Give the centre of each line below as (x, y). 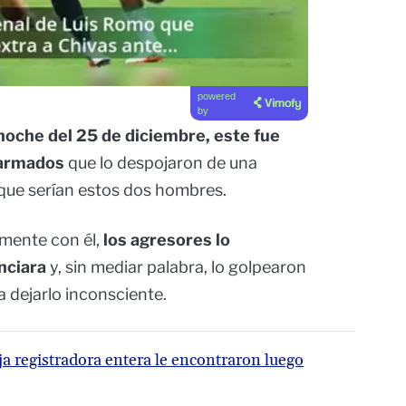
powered (216, 97)
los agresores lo (167, 240)
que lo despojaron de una (161, 163)
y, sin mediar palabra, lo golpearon (176, 267)
